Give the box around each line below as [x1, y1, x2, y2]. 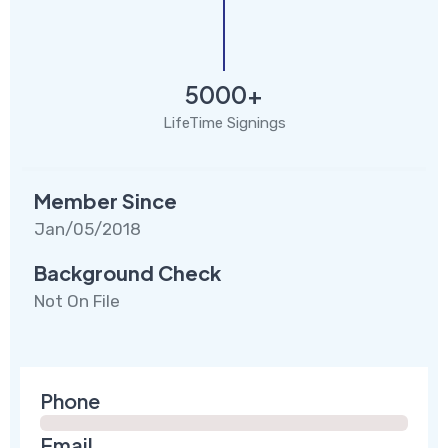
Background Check [34, 259, 221, 285]
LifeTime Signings [162, 113, 286, 132]
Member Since [34, 187, 177, 213]
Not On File [34, 290, 120, 311]
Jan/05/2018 [34, 218, 141, 239]
